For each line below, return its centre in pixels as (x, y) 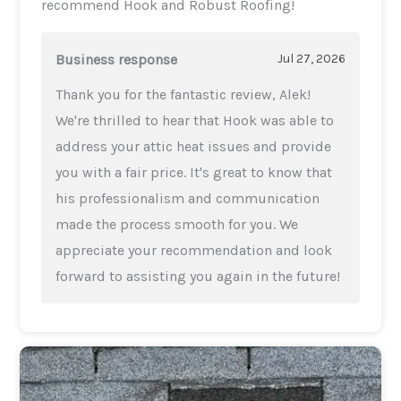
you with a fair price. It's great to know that (194, 172)
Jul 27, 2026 (311, 59)
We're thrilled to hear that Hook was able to (195, 120)
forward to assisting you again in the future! (198, 276)
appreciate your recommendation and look (194, 250)
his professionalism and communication (188, 198)
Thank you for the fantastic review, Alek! (183, 94)
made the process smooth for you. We (177, 224)
